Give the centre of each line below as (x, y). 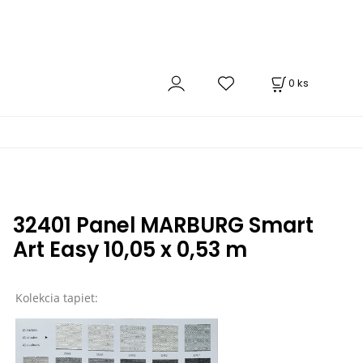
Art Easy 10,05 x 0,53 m (130, 249)
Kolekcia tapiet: (56, 297)
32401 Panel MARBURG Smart (163, 225)
